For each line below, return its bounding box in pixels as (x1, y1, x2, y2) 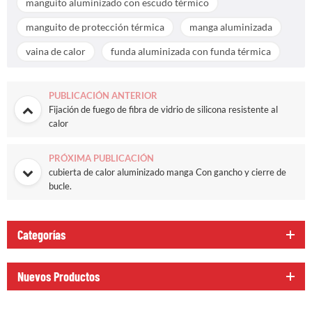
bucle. (49, 180, 72, 192)
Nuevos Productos (17, 268, 100, 284)
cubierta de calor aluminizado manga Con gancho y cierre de (49, 166, 286, 178)
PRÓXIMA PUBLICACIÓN (49, 152, 154, 164)
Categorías (17, 226, 65, 242)
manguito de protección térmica (26, 20, 164, 33)
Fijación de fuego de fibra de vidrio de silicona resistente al (49, 103, 278, 115)
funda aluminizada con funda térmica (111, 45, 271, 57)
